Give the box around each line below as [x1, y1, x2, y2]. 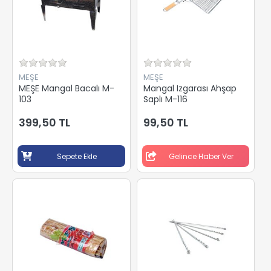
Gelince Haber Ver [168, 151, 233, 162]
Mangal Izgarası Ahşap [143, 82, 237, 94]
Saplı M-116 [143, 93, 188, 105]
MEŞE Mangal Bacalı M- [19, 82, 114, 94]
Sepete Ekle [56, 151, 97, 162]
